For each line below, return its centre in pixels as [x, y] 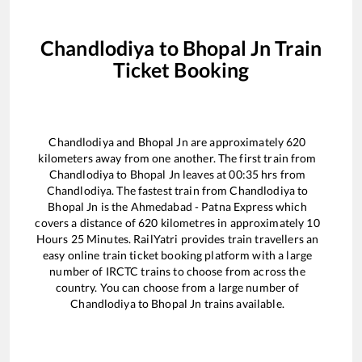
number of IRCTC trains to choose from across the [177, 271]
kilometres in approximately [232, 222]
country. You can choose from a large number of [177, 287]
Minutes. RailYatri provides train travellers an [201, 238]
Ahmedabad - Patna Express [202, 206]
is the [114, 206]
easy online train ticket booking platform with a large [177, 255]
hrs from [282, 174]
